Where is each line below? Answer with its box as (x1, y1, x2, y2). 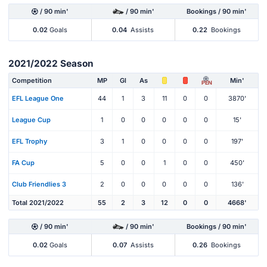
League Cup (12, 116, 51, 125)
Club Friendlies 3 (12, 180, 66, 189)
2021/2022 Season (8, 58, 94, 70)
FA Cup (12, 159, 35, 167)
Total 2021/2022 (12, 198, 64, 207)
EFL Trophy (12, 137, 47, 146)
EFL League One (12, 94, 64, 103)
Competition (12, 76, 52, 85)
